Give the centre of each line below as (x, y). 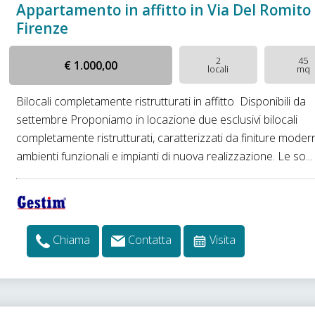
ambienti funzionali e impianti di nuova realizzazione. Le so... (165, 156)
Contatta (150, 240)
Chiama (72, 240)
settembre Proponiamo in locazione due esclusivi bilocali (157, 120)
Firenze (43, 28)
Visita (223, 240)
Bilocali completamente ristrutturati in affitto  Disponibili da (161, 101)
